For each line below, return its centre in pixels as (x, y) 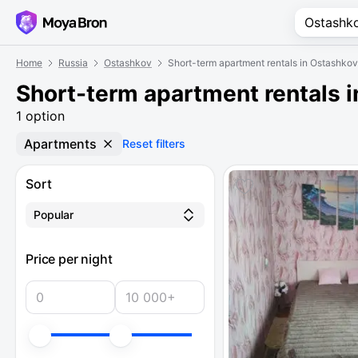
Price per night (69, 259)
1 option (40, 116)
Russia (73, 63)
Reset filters (154, 143)
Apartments (60, 144)
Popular (54, 215)
